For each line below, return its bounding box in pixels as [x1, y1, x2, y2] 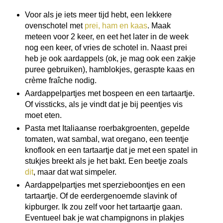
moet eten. [24, 111, 64, 119]
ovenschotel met [24, 21, 85, 30]
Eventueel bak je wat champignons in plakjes [24, 213, 184, 222]
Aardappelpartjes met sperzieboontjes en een [24, 180, 185, 189]
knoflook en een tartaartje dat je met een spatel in [24, 145, 198, 154]
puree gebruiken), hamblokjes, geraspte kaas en [24, 65, 195, 74]
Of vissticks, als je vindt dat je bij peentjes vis [24, 100, 183, 109]
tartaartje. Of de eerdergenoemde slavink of [24, 191, 177, 200]
